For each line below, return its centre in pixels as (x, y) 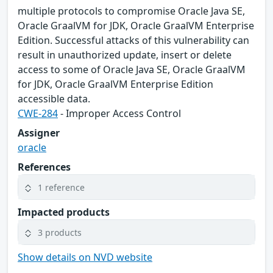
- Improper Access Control (119, 114)
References (44, 167)
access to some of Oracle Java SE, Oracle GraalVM (132, 70)
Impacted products (64, 212)
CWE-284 (38, 114)
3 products (60, 232)
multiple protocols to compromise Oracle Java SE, (131, 11)
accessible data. (54, 99)
